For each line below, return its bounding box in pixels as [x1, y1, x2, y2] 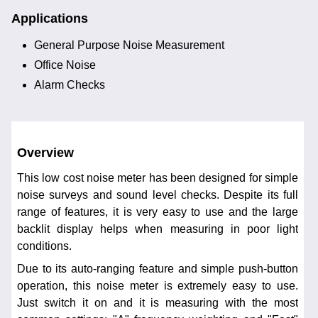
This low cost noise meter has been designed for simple [17, 171, 298, 184]
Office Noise [34, 59, 96, 72]
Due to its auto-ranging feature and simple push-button [17, 262, 298, 275]
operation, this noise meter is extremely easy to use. [17, 279, 298, 292]
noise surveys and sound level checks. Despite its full [17, 188, 298, 201]
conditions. [17, 239, 72, 252]
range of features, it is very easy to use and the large [17, 205, 298, 218]
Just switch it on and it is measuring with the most [17, 296, 298, 309]
